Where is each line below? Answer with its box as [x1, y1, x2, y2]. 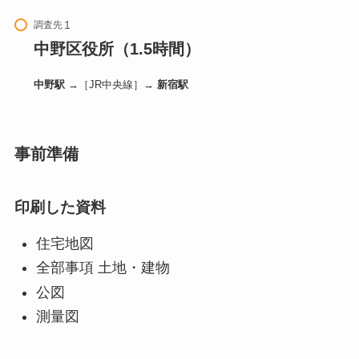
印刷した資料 [14, 198, 106, 216]
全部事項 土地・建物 [35, 260, 170, 276]
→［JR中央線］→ [64, 79, 157, 91]
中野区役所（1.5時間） [33, 40, 200, 58]
